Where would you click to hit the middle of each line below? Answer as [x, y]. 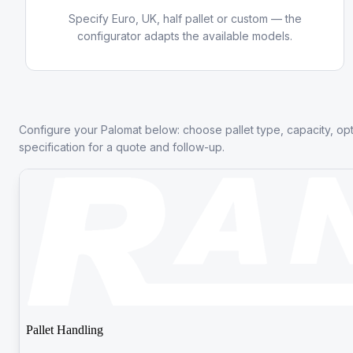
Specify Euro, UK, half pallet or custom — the [185, 19]
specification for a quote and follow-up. [122, 147]
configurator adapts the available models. [185, 36]
